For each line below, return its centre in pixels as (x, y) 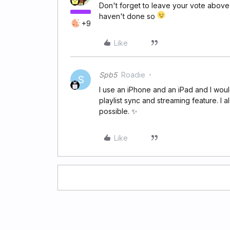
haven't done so (128, 16)
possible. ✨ (118, 111)
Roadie (133, 75)
